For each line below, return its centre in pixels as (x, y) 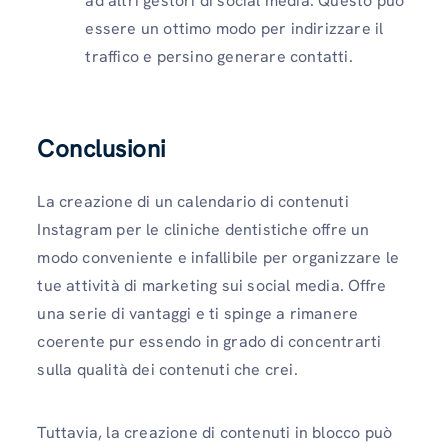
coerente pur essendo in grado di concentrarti (209, 342)
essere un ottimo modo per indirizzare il (234, 29)
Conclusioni (105, 149)
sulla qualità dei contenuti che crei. (169, 370)
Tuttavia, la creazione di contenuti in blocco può (215, 433)
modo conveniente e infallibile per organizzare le (218, 258)
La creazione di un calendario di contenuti (193, 202)
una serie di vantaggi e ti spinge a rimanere (198, 314)
